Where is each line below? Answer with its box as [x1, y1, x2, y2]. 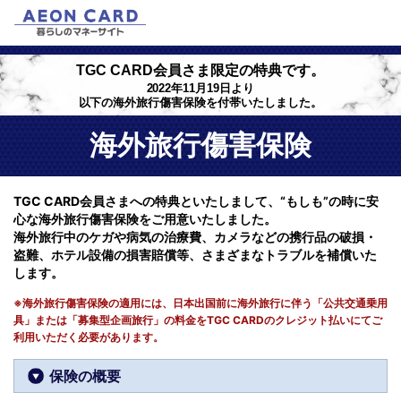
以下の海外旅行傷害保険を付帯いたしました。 [78, 96, 323, 109]
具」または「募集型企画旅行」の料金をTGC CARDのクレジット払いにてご [13, 313, 382, 327]
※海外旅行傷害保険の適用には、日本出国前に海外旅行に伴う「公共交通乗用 [13, 296, 388, 310]
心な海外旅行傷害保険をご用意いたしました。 [13, 211, 277, 226]
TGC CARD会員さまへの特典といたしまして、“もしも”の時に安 [13, 193, 379, 209]
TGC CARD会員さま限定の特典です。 [76, 63, 325, 78]
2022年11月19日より [146, 81, 255, 95]
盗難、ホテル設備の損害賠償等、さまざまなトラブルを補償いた [13, 247, 377, 262]
